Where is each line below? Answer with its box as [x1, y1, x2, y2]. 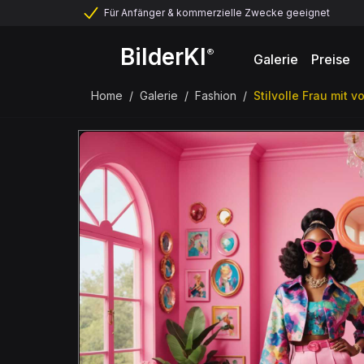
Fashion [195, 89, 236, 102]
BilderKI [120, 42, 206, 71]
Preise [311, 50, 350, 67]
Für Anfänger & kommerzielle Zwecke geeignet [104, 6, 330, 19]
